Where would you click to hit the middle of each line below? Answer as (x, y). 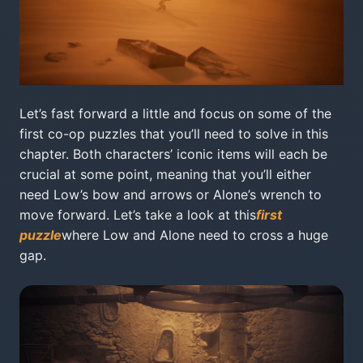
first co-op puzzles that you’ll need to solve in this (174, 134)
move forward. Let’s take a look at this (138, 215)
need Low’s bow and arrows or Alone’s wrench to (171, 194)
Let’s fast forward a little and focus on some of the (175, 113)
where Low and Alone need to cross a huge (195, 235)
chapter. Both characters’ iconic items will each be (173, 154)
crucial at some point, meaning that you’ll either (165, 174)
